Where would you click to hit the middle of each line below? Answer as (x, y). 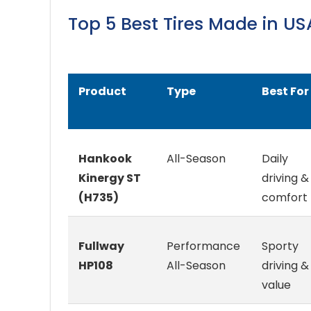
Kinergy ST (110, 178)
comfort (285, 198)
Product (102, 92)
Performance (203, 246)
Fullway (101, 246)
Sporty (280, 246)
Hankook (105, 159)
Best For (285, 92)
